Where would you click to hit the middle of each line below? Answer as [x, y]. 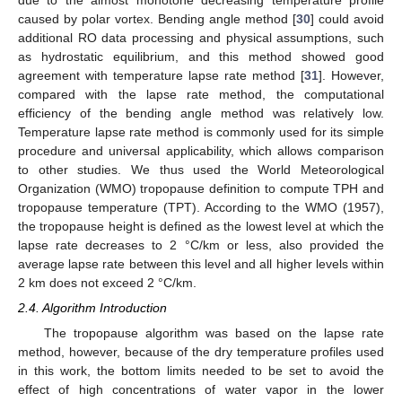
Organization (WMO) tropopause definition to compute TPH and [201, 188]
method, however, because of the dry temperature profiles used [201, 352]
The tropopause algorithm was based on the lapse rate [214, 333]
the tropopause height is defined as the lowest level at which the [201, 226]
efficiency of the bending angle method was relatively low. [201, 113]
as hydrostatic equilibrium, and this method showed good [201, 56]
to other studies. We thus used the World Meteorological [201, 169]
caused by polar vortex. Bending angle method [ [157, 18]
